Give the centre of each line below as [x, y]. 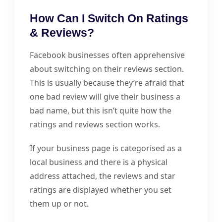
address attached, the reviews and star [103, 176]
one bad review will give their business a [105, 97]
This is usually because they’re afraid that [107, 83]
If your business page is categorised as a [106, 148]
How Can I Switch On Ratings [109, 19]
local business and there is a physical [99, 162]
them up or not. [59, 204]
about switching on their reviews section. [107, 69]
